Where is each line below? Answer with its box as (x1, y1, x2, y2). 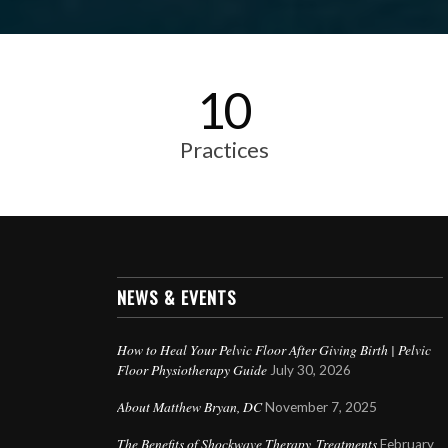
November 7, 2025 (265, 399, 378, 416)
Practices (179, 136, 269, 164)
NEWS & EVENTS (117, 284, 238, 311)
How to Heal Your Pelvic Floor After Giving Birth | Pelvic (117, 340, 432, 360)
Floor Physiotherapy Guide (117, 360, 268, 380)
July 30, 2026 (270, 362, 352, 379)
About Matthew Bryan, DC (117, 397, 263, 417)
